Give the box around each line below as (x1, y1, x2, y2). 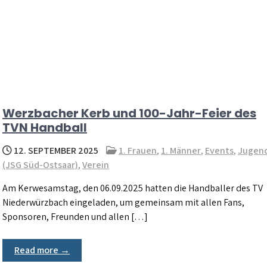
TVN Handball (2, 119, 87, 136)
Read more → (14, 244, 70, 257)
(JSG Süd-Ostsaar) (2, 159, 78, 172)
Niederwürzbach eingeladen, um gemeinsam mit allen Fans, (2, 196, 244, 209)
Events (205, 144, 234, 157)
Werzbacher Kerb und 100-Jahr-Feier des (2, 105, 256, 122)
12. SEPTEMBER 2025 (12, 144, 98, 157)
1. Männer (161, 144, 201, 157)
